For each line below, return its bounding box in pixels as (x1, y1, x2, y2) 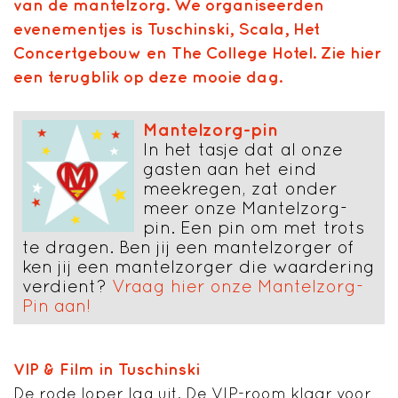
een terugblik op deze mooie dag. (13, 67, 283, 86)
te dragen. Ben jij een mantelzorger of (22, 235, 354, 257)
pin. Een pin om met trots (143, 216, 364, 237)
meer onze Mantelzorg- (143, 196, 347, 218)
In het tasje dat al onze (143, 138, 343, 159)
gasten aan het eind (143, 157, 317, 179)
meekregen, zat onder (143, 177, 338, 198)
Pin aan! (22, 294, 91, 315)
